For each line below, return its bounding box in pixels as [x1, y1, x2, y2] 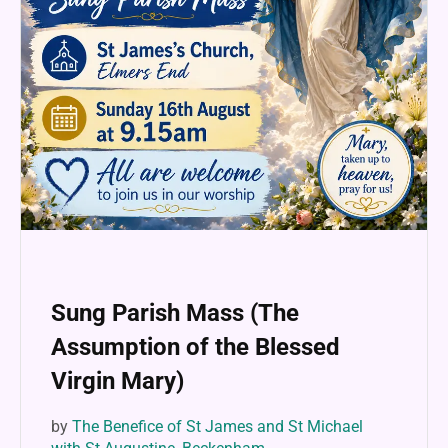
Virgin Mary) [51, 367, 184, 396]
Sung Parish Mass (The [51, 299, 299, 328]
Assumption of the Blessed [51, 333, 340, 362]
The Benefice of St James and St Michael [72, 416, 363, 436]
